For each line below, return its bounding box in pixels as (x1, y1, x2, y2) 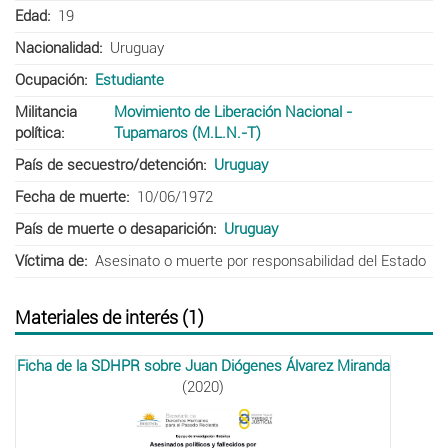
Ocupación (15, 70, 84, 89)
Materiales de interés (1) (15, 306, 204, 328)
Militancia (15, 102, 77, 121)
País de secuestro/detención (15, 155, 203, 174)
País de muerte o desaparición (15, 219, 213, 238)
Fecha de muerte (15, 187, 126, 206)
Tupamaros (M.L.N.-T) (114, 123, 262, 142)
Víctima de (15, 251, 84, 270)
